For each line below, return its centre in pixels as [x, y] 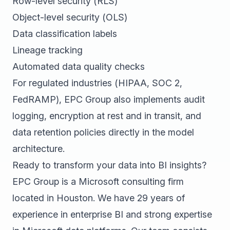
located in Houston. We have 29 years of [99, 198]
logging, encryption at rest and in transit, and [107, 116]
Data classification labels [65, 34]
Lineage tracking [47, 50]
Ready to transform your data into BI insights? [109, 165]
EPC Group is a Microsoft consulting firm [98, 181]
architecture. [39, 149]
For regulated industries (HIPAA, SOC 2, [97, 83]
